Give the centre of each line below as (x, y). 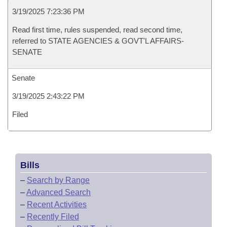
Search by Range (58, 180)
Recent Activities (57, 204)
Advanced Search (59, 192)
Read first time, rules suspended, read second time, (97, 30)
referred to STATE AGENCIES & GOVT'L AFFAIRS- (98, 41)
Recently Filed (53, 217)
